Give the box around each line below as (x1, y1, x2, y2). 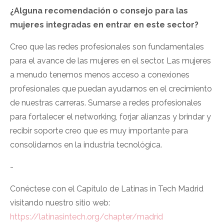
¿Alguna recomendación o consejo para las (10, 6, 188, 16)
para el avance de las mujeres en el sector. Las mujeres (10, 56, 211, 66)
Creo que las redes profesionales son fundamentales (10, 42, 204, 52)
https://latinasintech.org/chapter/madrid (10, 212, 163, 222)
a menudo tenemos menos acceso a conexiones (10, 70, 189, 80)
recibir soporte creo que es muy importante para (10, 126, 188, 136)
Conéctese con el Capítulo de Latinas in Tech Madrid (10, 184, 203, 194)
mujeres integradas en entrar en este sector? (10, 20, 198, 30)
